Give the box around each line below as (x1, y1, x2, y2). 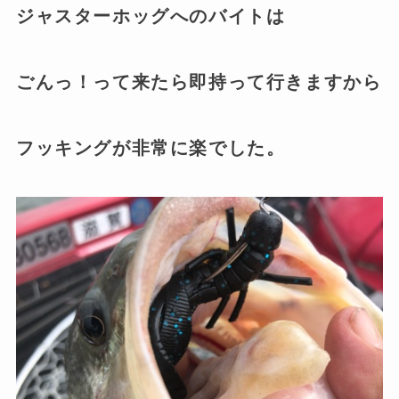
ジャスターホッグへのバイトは (15, 6, 286, 27)
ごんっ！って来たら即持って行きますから (15, 71, 382, 92)
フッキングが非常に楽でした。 (15, 137, 286, 158)
